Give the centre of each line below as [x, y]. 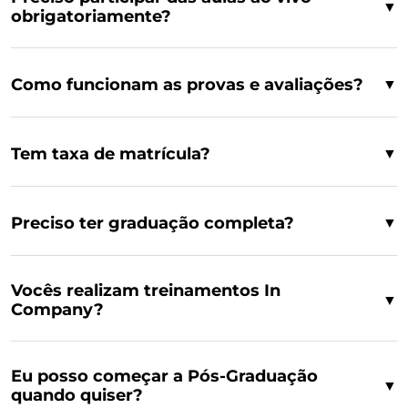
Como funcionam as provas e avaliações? [187, 84]
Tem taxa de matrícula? [111, 153]
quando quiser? [77, 395]
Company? [57, 310]
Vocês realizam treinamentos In [146, 291]
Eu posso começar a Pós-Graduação [164, 376]
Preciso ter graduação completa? [153, 223]
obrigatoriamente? [91, 16]
